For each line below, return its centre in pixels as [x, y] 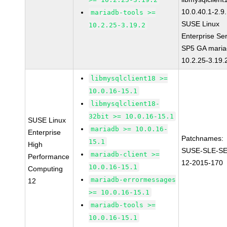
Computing [46, 169]
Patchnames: [203, 138]
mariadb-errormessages [134, 180]
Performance [49, 157]
